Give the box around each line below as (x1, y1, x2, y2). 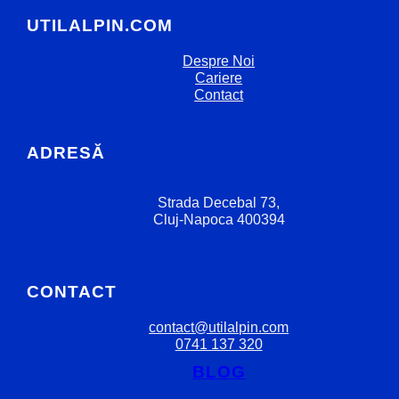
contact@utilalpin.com (149, 318, 289, 335)
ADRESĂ (26, 142, 105, 162)
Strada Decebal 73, (158, 194, 281, 211)
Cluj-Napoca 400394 (152, 211, 285, 228)
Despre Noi (183, 53, 256, 69)
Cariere (195, 69, 243, 86)
